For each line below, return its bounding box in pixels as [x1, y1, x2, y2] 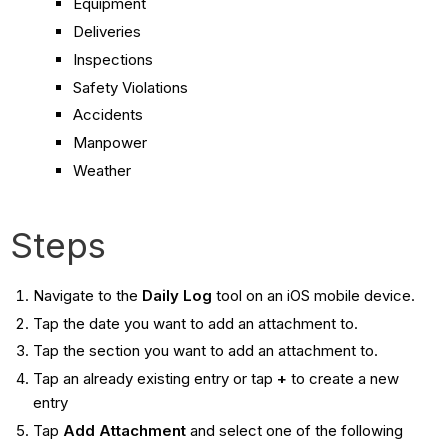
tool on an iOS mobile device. [211, 285, 415, 305]
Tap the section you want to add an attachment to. [32, 341, 378, 361]
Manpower [73, 133, 152, 153]
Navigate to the [32, 285, 138, 305]
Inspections [73, 49, 158, 69]
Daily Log [137, 285, 212, 305]
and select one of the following [189, 420, 403, 440]
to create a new [286, 369, 399, 389]
